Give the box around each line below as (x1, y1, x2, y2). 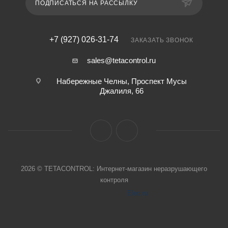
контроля (100, 176, 128, 184)
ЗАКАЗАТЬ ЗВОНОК (131, 37, 193, 44)
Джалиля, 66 (99, 87, 144, 95)
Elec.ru (127, 189, 148, 197)
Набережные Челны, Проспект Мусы (56, 77, 187, 85)
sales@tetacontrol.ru (87, 56, 156, 65)
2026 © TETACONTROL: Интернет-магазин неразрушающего (21, 165, 207, 173)
